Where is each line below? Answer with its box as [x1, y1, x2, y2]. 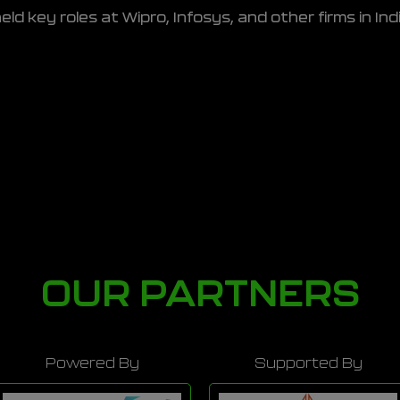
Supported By [254, 356, 362, 371]
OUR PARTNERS [40, 277, 360, 314]
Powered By [45, 356, 139, 371]
